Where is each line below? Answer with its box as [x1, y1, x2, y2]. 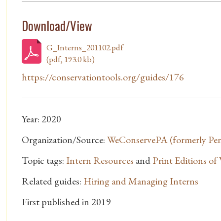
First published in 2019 [22, 195, 111, 209]
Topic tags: [22, 154, 66, 167]
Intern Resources [66, 154, 134, 167]
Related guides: [22, 175, 83, 188]
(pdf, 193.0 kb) [46, 54, 95, 65]
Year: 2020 [22, 112, 61, 126]
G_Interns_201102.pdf [46, 42, 123, 53]
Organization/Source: [22, 133, 107, 147]
